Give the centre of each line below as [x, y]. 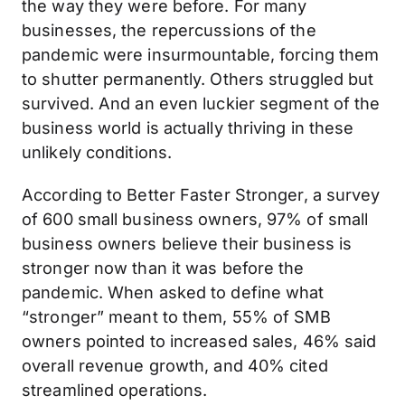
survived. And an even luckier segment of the [201, 103]
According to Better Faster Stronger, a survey [201, 194]
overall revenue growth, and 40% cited [175, 365]
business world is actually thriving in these [188, 127]
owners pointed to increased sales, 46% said [199, 341]
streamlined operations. [115, 390]
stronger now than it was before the [163, 268]
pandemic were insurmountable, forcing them [201, 54]
